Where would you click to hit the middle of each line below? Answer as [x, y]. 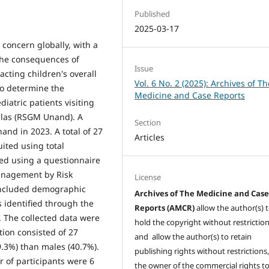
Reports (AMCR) [166, 207]
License [148, 177]
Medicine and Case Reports [190, 95]
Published [153, 14]
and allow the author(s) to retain [193, 236]
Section [148, 122]
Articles [150, 137]
